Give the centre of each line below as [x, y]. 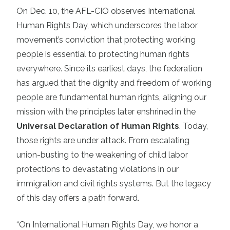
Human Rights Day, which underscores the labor [107, 26]
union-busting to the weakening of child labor [102, 155]
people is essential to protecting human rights [103, 54]
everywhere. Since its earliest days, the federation [109, 69]
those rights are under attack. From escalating [103, 141]
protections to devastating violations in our [98, 169]
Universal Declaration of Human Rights [98, 126]
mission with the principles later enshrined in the [106, 112]
